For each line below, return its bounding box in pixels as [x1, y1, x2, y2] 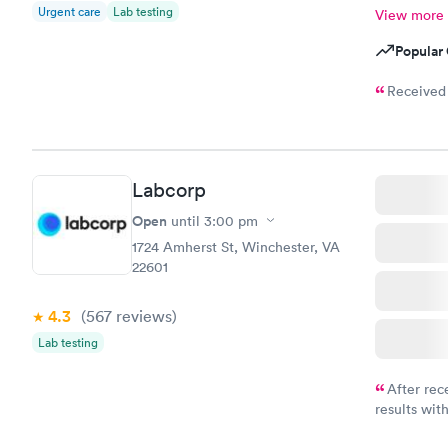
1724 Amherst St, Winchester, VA [132, 237, 340, 256]
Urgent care [38, 3, 101, 20]
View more [374, 6, 444, 24]
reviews [112, 305, 172, 326]
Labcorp [132, 177, 206, 202]
